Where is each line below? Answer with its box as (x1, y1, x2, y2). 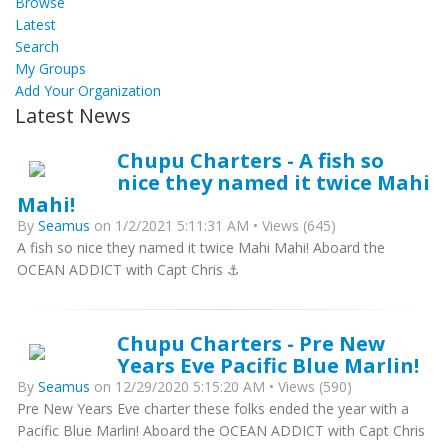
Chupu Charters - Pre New (117, 329, 385, 357)
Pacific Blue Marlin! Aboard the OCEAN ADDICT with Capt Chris (17, 421, 425, 440)
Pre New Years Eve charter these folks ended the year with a (17, 399, 409, 418)
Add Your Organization (15, 81, 161, 100)
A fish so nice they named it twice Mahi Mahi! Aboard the (17, 238, 385, 257)
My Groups (15, 59, 86, 78)
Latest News (15, 102, 131, 129)
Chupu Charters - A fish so (117, 146, 384, 174)
